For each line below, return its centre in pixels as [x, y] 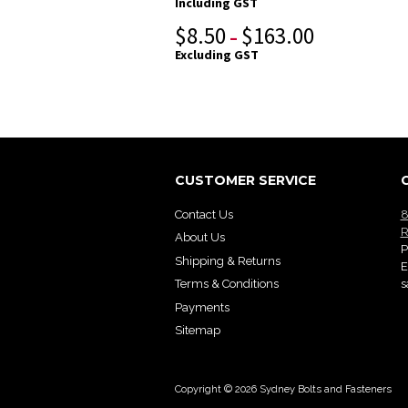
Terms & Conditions [227, 284]
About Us [200, 238]
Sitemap [198, 331]
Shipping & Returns [228, 260]
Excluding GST [217, 55]
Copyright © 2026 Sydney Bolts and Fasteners [283, 390]
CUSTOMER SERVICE [245, 181]
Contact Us [204, 214]
